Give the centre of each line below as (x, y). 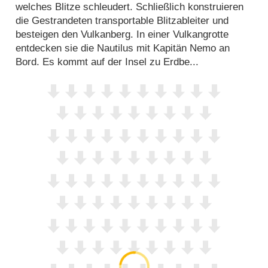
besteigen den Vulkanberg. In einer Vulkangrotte (122, 35)
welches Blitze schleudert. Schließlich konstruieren (130, 7)
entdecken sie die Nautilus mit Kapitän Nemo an (123, 48)
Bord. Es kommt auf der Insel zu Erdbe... (107, 62)
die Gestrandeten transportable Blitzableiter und (122, 21)
